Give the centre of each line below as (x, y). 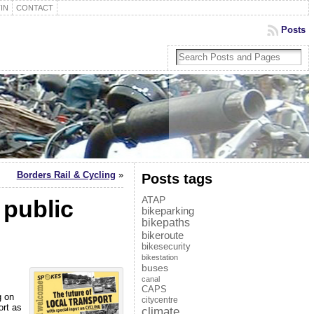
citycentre (159, 300)
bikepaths (165, 223)
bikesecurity (166, 246)
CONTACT (34, 8)
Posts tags (177, 178)
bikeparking (168, 211)
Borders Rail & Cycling (66, 175)
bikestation (159, 257)
